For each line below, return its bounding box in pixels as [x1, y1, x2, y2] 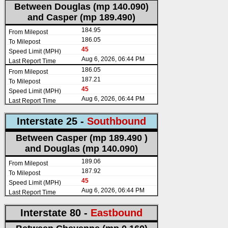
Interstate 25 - [17, 116, 87, 127]
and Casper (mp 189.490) [27, 12, 135, 23]
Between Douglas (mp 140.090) [14, 2, 149, 12]
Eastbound [91, 207, 142, 219]
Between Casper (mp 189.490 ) [15, 133, 148, 144]
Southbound [87, 116, 146, 127]
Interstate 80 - [20, 207, 91, 219]
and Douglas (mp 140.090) [25, 144, 138, 154]
